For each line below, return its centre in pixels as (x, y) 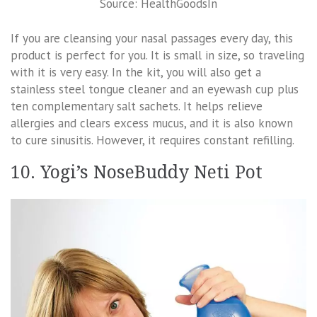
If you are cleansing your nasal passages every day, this (152, 39)
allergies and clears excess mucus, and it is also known (152, 123)
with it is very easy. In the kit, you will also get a (136, 73)
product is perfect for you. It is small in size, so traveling (157, 56)
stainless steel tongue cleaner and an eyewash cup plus (155, 90)
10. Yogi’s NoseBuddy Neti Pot (137, 173)
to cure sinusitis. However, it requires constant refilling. (152, 140)
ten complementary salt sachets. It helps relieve (137, 106)
